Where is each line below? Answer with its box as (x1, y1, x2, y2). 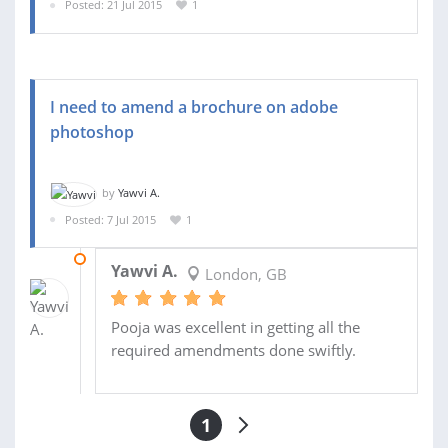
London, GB (200, 264, 287, 285)
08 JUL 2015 (94, 251, 155, 267)
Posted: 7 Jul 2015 (65, 211, 156, 227)
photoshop (50, 121, 134, 143)
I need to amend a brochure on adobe (50, 96, 338, 118)
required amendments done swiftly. (110, 340, 356, 361)
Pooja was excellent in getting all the (110, 317, 360, 338)
